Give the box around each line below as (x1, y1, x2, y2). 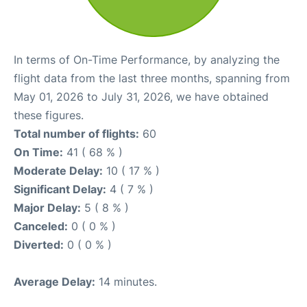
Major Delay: (14, 201, 81, 214)
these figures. (14, 108, 84, 122)
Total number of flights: (14, 127, 139, 140)
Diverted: (14, 238, 64, 251)
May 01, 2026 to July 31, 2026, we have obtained (14, 90, 269, 103)
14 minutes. (95, 275, 157, 288)
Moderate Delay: (14, 164, 103, 177)
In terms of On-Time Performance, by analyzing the (14, 53, 280, 66)
